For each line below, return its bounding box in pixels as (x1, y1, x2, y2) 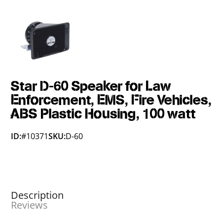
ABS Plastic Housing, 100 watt (11, 106, 196, 123)
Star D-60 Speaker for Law (11, 78, 172, 95)
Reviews (11, 198, 48, 212)
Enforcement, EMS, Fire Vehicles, (11, 92, 212, 109)
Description (11, 188, 64, 202)
